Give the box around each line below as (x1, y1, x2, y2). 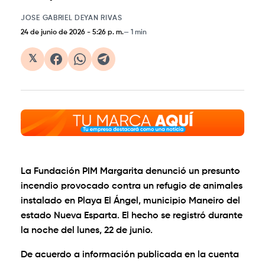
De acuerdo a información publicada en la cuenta (21, 250, 239, 260)
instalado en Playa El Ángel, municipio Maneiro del (21, 196, 240, 206)
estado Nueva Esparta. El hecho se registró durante (21, 211, 243, 221)
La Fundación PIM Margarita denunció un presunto (21, 167, 240, 177)
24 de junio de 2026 (21, 28, 85, 36)
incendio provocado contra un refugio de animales (21, 182, 243, 192)
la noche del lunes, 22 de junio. (21, 226, 153, 236)
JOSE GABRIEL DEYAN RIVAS (21, 14, 122, 22)
